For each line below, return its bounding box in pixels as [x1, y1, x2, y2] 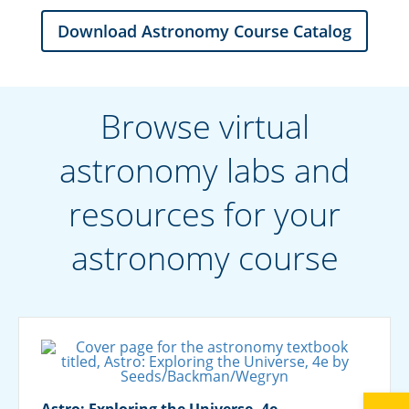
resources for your [68, 191, 341, 236]
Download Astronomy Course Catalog [58, 19, 351, 42]
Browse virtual [100, 103, 309, 149]
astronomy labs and [59, 147, 350, 193]
